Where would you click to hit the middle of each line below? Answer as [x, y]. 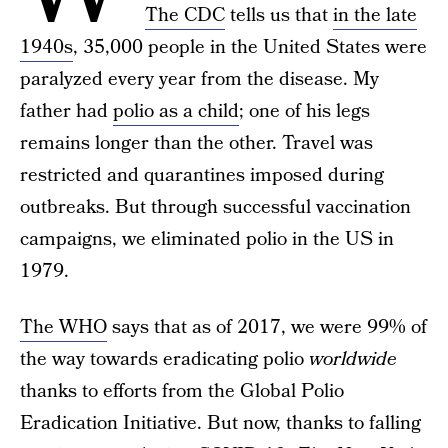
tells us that [279, 15]
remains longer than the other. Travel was [196, 143]
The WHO [63, 327]
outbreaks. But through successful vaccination [215, 207]
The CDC [185, 15]
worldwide [353, 359]
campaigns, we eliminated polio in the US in [207, 239]
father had [66, 111]
